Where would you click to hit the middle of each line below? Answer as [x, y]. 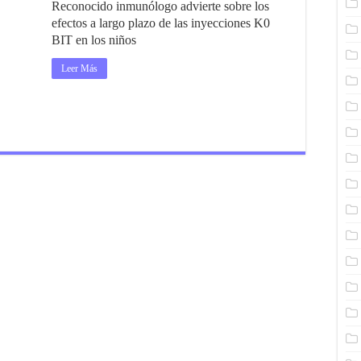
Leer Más [79, 68]
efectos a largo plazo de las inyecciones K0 [161, 23]
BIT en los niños [94, 40]
